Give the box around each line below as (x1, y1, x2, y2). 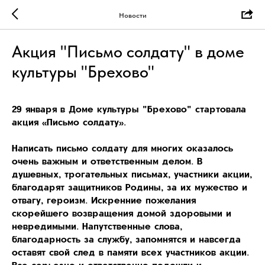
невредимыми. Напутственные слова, (12, 220, 182, 232)
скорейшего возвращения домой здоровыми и (12, 207, 231, 219)
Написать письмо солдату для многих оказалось (12, 142, 233, 154)
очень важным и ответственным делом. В (12, 155, 202, 167)
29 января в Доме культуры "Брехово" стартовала (12, 103, 246, 115)
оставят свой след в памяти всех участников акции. (12, 246, 249, 258)
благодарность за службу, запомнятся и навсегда (12, 233, 241, 245)
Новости (118, 11, 147, 20)
